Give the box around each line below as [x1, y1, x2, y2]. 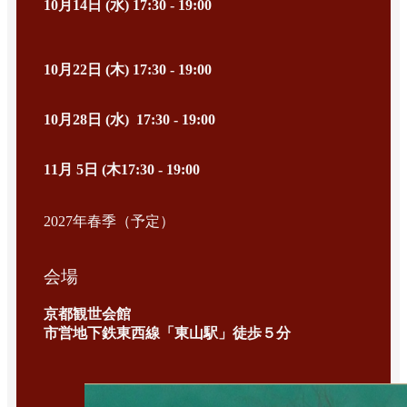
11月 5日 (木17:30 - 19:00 [44, 162, 200, 178]
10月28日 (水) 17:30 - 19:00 [44, 112, 215, 128]
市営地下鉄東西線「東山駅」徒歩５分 [44, 325, 291, 342]
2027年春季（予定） [44, 213, 174, 230]
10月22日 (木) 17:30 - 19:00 [44, 62, 212, 78]
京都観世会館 [44, 306, 131, 323]
